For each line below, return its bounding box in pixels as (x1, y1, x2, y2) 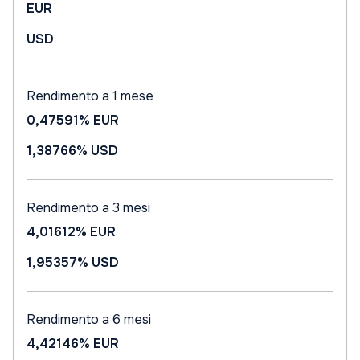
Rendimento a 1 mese (27, 88, 153, 104)
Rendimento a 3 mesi (27, 199, 150, 216)
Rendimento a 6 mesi (27, 311, 151, 328)
